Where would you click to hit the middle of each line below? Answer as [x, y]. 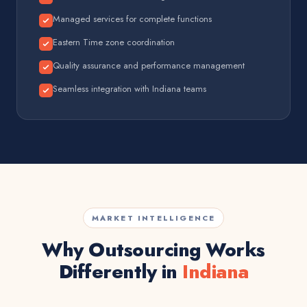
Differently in [120, 272]
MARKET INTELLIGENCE [153, 218]
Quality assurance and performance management [149, 65]
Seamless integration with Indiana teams [130, 89]
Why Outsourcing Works [153, 250]
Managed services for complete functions [132, 19]
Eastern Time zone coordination [114, 42]
